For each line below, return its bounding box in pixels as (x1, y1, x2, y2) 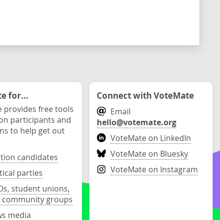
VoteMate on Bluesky (110, 148, 189, 159)
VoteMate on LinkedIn (110, 133, 192, 143)
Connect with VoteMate (97, 89, 194, 101)
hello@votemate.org (97, 117, 177, 128)
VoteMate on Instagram (110, 164, 198, 175)
